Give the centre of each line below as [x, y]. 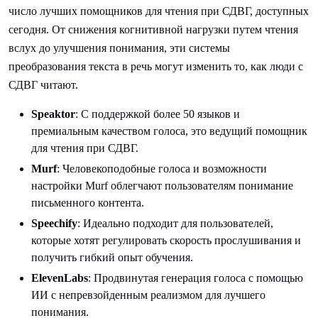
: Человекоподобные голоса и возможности [162, 169]
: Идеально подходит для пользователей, [175, 223]
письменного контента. [88, 203]
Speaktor [53, 114]
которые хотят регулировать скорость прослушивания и [166, 240]
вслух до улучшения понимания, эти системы [119, 48]
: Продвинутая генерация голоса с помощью [196, 278]
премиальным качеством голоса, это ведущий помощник [169, 131]
